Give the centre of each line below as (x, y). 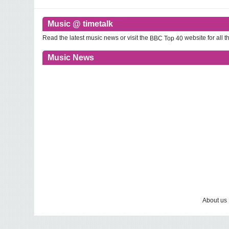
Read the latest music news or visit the (96, 38)
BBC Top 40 (167, 38)
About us (215, 200)
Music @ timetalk (81, 24)
